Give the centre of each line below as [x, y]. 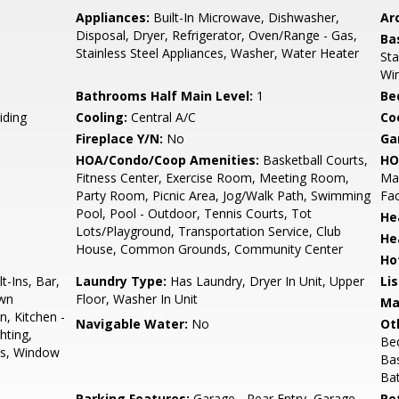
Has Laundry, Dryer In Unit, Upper [266, 281]
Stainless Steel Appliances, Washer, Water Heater [218, 53]
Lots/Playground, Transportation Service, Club [209, 231]
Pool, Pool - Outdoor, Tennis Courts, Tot [194, 213]
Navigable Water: [132, 324]
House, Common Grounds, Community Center [210, 249]
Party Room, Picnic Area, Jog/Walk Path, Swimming [224, 195]
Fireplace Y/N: [120, 138]
